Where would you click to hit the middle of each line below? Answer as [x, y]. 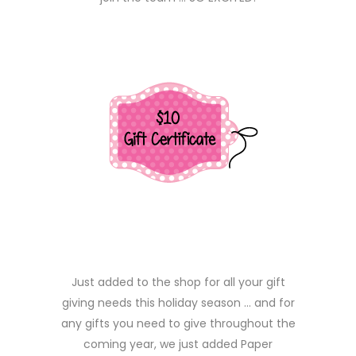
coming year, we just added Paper [178, 344]
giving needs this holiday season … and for [178, 303]
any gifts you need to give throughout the [178, 323]
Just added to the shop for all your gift [178, 282]
